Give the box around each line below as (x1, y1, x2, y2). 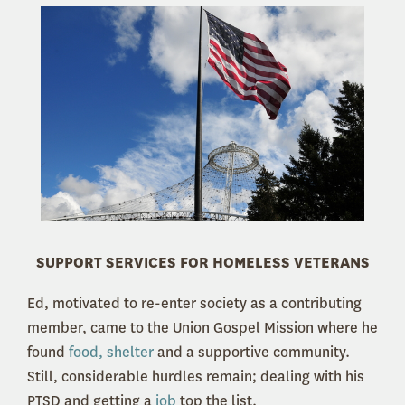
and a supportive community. (154, 343, 350, 363)
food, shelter (69, 343, 154, 363)
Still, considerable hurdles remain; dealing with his (27, 367, 364, 387)
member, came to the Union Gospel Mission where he (27, 318, 378, 338)
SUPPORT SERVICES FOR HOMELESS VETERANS (35, 253, 370, 273)
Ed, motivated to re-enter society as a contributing (27, 294, 362, 314)
